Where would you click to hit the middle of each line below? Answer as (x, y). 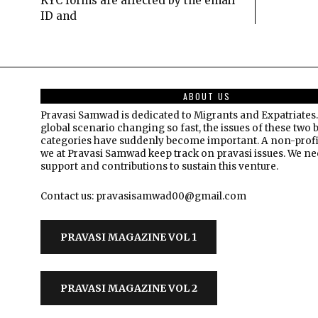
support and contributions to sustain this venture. (159, 166)
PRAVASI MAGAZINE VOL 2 (129, 288)
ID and (59, 16)
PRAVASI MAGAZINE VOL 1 (128, 237)
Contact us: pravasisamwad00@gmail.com (143, 196)
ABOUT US (207, 96)
